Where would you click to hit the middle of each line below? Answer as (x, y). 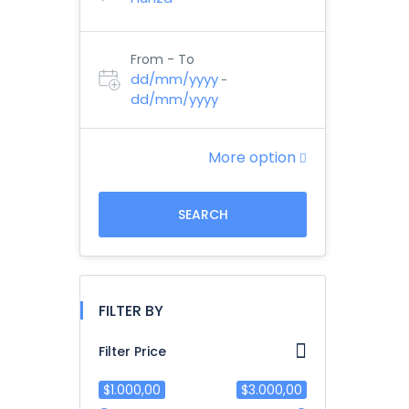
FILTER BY (131, 311)
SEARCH (203, 215)
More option (254, 157)
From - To (163, 59)
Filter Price (132, 351)
